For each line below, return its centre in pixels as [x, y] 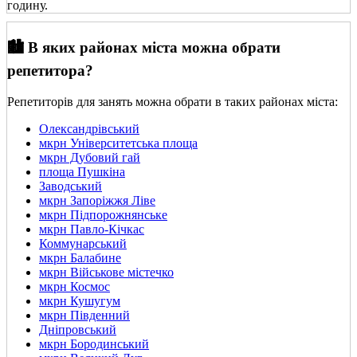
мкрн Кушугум [80, 301]
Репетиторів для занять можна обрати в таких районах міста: [173, 102]
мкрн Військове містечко [106, 273]
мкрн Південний [84, 316]
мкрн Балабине [80, 258]
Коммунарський [83, 244]
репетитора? [50, 71]
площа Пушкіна [82, 172]
